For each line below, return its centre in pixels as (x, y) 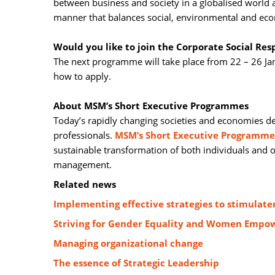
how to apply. (82, 76)
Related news (85, 184)
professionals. (84, 135)
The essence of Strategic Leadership (136, 263)
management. (83, 165)
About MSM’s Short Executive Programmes (151, 106)
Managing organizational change (128, 243)
